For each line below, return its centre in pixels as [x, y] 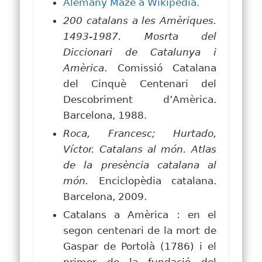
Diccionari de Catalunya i [140, 52]
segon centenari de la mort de [140, 230]
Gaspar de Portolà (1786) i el [140, 246]
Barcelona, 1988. [105, 115]
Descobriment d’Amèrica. [140, 99]
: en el [192, 214]
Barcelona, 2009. [105, 196]
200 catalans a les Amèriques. [140, 20]
